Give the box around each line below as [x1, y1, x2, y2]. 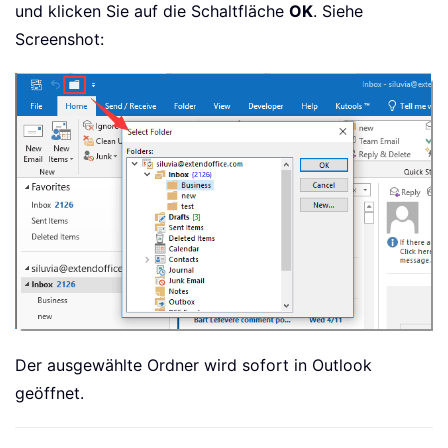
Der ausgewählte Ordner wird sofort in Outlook [15, 354, 372, 375]
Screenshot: [15, 28, 104, 49]
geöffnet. [15, 382, 84, 403]
